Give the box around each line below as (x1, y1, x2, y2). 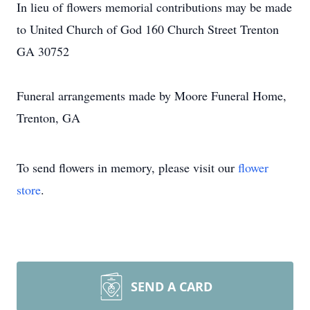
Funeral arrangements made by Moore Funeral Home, (17, 87, 286, 104)
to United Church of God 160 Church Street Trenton (17, 21, 279, 37)
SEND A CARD (131, 278, 212, 295)
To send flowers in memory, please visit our (17, 159, 238, 176)
